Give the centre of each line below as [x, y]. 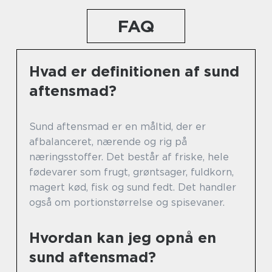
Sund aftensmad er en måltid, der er [117, 127]
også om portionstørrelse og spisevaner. [127, 203]
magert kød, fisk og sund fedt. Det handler [133, 188]
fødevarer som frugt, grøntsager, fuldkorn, [131, 172]
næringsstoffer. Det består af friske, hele [129, 157]
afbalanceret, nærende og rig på [108, 142]
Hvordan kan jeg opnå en [123, 238]
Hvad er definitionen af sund [134, 72]
